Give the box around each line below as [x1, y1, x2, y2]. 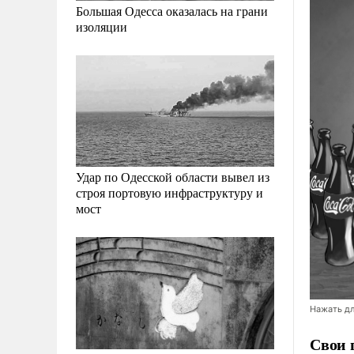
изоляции [76, 18, 127, 36]
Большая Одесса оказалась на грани [76, 2, 268, 20]
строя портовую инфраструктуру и [76, 184, 263, 201]
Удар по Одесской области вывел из [76, 168, 269, 186]
